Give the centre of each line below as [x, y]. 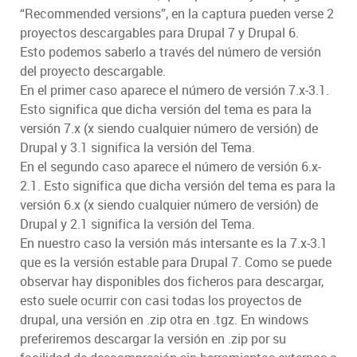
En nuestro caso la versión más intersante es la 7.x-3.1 [174, 243]
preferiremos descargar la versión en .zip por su [153, 339]
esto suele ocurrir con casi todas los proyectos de [161, 301]
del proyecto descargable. [93, 71]
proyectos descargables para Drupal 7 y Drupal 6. [159, 33]
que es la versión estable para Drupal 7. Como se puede [176, 263]
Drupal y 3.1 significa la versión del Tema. [137, 148]
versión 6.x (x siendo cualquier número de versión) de [169, 205]
